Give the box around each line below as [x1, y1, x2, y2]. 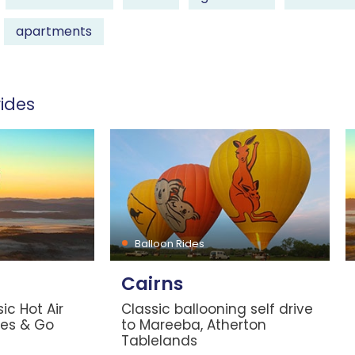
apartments [15, 22, 92, 41]
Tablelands [120, 331, 197, 351]
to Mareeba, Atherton [120, 315, 266, 335]
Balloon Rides [134, 236, 204, 252]
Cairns [120, 271, 183, 297]
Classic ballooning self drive [120, 300, 313, 319]
